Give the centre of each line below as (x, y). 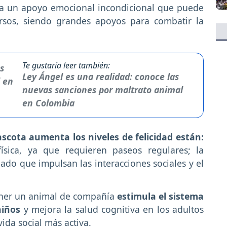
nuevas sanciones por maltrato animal (103, 90)
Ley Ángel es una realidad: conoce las (101, 77)
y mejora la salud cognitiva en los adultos (114, 210)
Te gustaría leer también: (66, 66)
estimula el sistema (159, 196)
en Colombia (49, 103)
